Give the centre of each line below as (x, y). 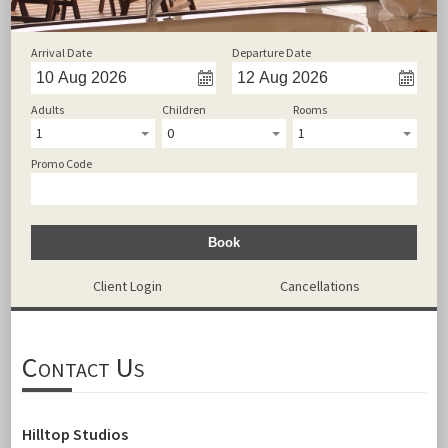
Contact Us (82, 367)
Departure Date (271, 52)
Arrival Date (62, 52)
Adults (48, 109)
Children (184, 109)
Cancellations (320, 286)
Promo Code (62, 163)
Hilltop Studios (74, 434)
